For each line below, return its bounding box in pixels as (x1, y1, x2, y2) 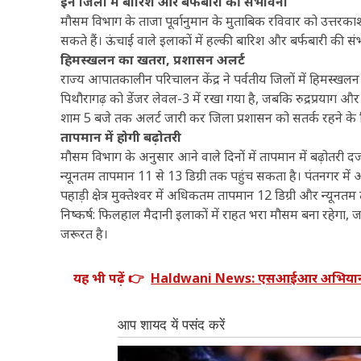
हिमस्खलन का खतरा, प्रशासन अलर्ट (60, 50, 246, 68)
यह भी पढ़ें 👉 (73, 268, 145, 287)
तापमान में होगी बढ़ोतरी (60, 127, 182, 146)
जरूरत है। (60, 224, 109, 243)
